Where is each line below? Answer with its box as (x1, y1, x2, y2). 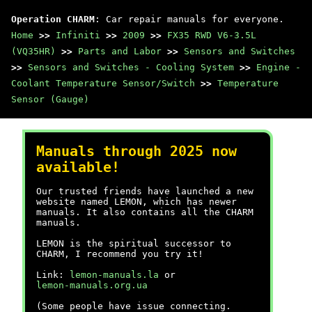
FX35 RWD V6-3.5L (167, 30, 256, 40)
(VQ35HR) (11, 46, 56, 56)
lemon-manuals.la (70, 270, 159, 280)
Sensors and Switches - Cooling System (28, 62, 234, 72)
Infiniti (56, 30, 100, 40)
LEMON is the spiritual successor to (36, 238, 231, 249)
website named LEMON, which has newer (36, 196, 237, 207)
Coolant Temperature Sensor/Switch (11, 78, 195, 88)
